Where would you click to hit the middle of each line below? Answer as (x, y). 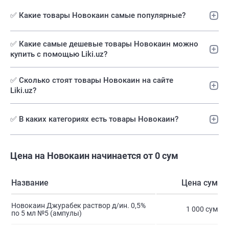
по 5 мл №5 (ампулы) (47, 213)
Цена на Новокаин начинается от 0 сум (94, 156)
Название (30, 183)
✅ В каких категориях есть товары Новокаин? (94, 119)
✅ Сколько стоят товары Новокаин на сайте (92, 81)
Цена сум (200, 183)
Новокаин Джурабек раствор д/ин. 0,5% (78, 206)
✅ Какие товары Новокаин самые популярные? (98, 16)
